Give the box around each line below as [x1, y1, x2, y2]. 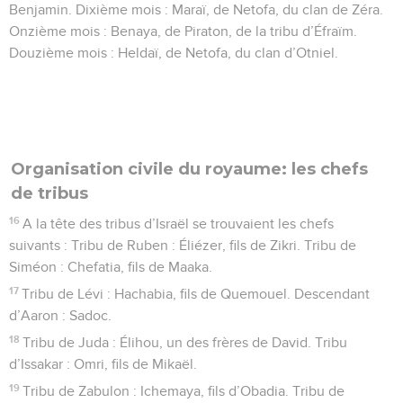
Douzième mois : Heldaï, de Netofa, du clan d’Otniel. [9, 45, 338, 60]
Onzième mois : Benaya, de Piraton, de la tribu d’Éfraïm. [9, 23, 357, 39]
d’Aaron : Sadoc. [9, 308, 112, 323]
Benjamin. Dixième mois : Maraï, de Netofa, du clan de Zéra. [9, 2, 383, 17]
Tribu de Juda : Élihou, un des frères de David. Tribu [22, 335, 348, 350]
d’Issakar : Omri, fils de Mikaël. [9, 356, 197, 372]
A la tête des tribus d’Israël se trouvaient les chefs [22, 216, 335, 231]
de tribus [11, 183, 88, 203]
